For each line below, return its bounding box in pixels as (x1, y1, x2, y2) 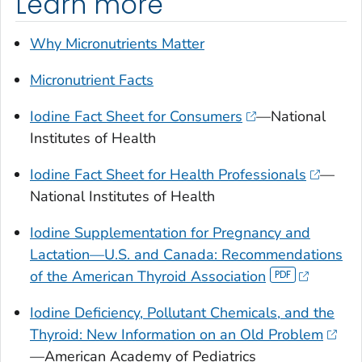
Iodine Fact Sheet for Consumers (30, 106, 242, 126)
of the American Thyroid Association (30, 266, 266, 286)
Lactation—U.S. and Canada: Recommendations (30, 244, 343, 264)
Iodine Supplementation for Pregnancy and (30, 222, 310, 242)
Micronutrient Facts (30, 69, 154, 90)
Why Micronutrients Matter (30, 33, 204, 53)
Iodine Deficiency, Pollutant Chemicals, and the (30, 302, 335, 322)
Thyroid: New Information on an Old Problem (30, 324, 323, 344)
